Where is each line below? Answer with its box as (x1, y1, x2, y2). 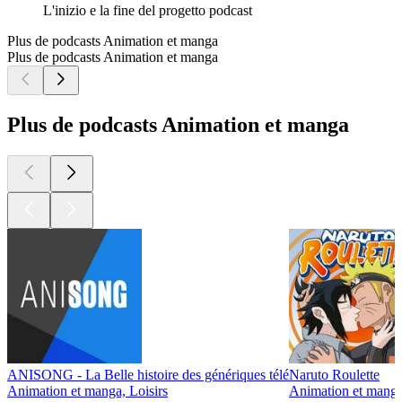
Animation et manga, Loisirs (7, 383, 168, 399)
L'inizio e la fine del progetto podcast (43, 3, 252, 19)
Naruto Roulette (289, 367, 380, 383)
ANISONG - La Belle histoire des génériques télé (7, 367, 289, 383)
